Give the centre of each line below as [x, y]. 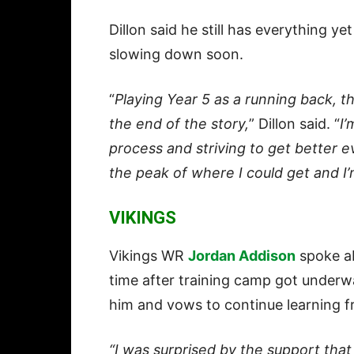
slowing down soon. [176, 55]
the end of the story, [179, 124]
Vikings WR [149, 256]
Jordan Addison [242, 256]
